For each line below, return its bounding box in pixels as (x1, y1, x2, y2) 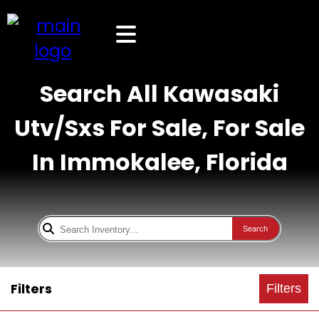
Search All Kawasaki (40, 78, 279, 110)
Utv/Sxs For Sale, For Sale (14, 112, 305, 144)
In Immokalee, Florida (31, 146, 288, 178)
